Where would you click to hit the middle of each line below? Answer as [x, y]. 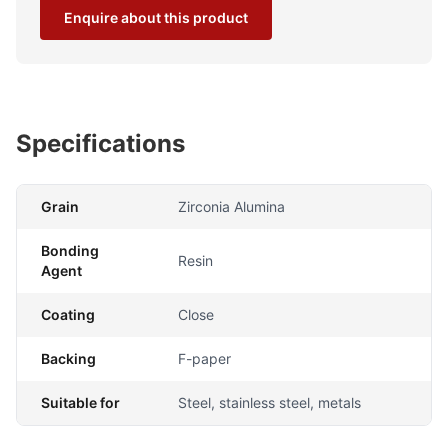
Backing [68, 358]
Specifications [100, 143]
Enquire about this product [156, 17]
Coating [68, 314]
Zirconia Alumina [231, 206]
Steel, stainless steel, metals [269, 402]
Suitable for [80, 402]
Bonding [70, 250]
